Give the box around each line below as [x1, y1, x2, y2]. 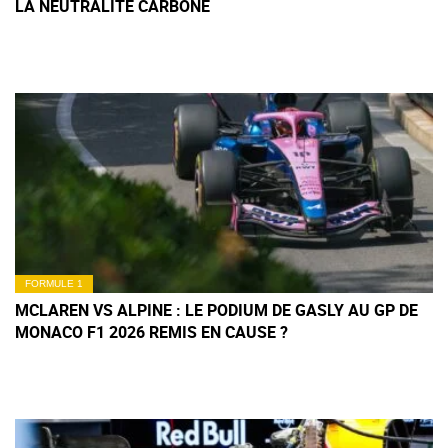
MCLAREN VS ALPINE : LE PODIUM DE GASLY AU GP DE [15, 299, 418, 322]
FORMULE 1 [25, 278, 83, 290]
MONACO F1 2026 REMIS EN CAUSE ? [15, 321, 288, 344]
